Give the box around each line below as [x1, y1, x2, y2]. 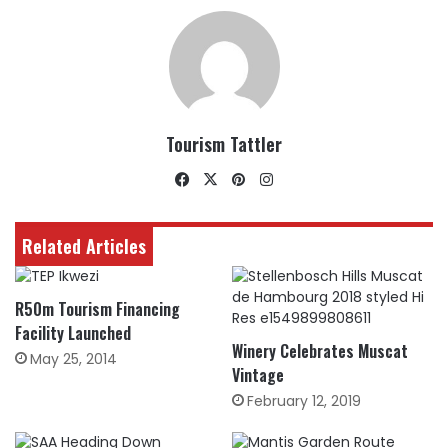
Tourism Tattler [166, 131, 282, 157]
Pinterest [249, 168, 317, 189]
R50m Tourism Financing [15, 297, 180, 321]
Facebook [193, 168, 266, 189]
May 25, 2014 [30, 349, 117, 369]
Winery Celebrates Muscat [232, 339, 408, 363]
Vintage [232, 363, 284, 387]
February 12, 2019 [247, 391, 361, 411]
